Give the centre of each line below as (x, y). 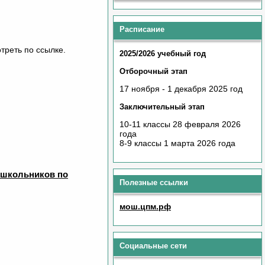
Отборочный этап (153, 71)
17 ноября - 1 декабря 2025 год (181, 89)
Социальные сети (153, 246)
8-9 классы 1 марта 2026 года (177, 143)
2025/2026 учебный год (163, 54)
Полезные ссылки (154, 182)
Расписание (142, 29)
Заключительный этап (163, 107)
